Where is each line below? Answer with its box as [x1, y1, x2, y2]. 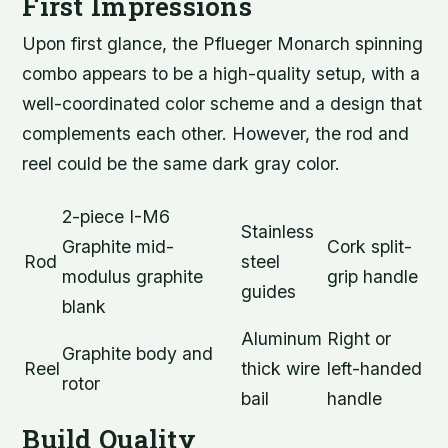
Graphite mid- [62, 235, 175, 257]
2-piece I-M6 [62, 205, 171, 227]
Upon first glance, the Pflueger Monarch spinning [22, 32, 424, 54]
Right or [327, 327, 392, 349]
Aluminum [241, 327, 323, 349]
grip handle [327, 265, 419, 287]
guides [241, 280, 297, 302]
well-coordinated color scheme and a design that [22, 92, 423, 114]
